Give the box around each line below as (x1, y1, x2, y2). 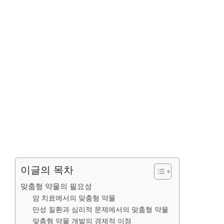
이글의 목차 (20, 164, 73, 175)
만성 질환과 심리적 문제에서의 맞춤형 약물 (32, 205, 169, 213)
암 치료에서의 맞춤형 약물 (32, 194, 116, 202)
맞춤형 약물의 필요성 (20, 181, 92, 190)
